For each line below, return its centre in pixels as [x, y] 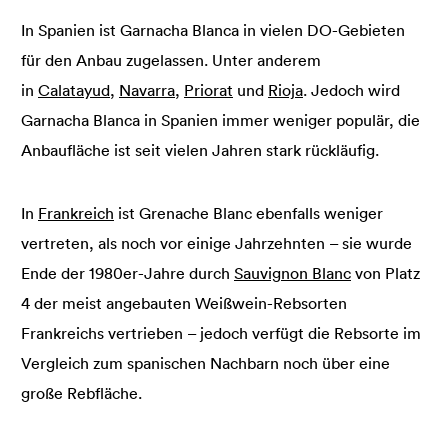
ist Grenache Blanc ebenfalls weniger [248, 212]
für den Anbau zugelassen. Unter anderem [171, 59]
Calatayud [74, 89]
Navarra [147, 89]
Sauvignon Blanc [292, 272]
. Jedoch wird [351, 89]
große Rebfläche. [81, 392]
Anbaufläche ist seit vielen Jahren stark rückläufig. [200, 149]
